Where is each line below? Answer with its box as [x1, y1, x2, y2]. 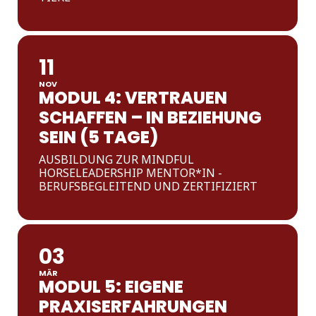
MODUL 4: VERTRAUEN [39, 86, 228, 109]
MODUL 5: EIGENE [39, 275, 184, 298]
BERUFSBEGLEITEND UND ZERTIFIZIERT [39, 178, 258, 194]
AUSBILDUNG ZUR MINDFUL [39, 152, 195, 167]
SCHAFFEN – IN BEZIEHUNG [39, 106, 262, 129]
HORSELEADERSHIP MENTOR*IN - [39, 165, 223, 181]
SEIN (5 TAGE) [39, 126, 159, 149]
